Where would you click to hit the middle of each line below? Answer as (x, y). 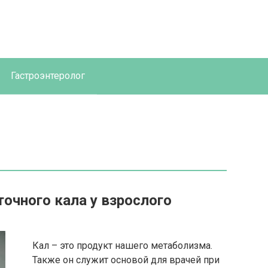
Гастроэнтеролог (48, 76)
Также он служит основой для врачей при (126, 260)
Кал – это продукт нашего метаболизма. (122, 246)
